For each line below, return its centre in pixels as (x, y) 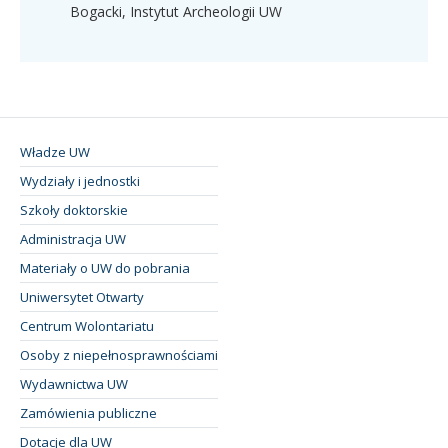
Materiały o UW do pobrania (105, 267)
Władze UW (55, 151)
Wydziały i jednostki (80, 180)
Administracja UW (73, 238)
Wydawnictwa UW (74, 383)
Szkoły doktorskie (74, 209)
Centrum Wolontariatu (87, 325)
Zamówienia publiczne (88, 412)
